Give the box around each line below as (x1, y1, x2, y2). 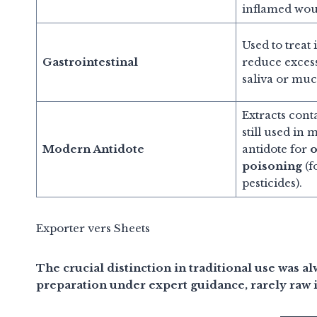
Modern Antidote (42, 142, 144, 156)
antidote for (241, 142, 310, 156)
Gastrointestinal (42, 54, 138, 69)
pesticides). (241, 175, 302, 190)
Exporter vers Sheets (36, 221, 150, 235)
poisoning (241, 158, 302, 173)
